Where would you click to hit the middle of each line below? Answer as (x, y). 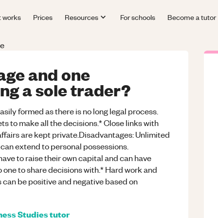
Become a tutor (191, 17)
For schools (137, 17)
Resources (82, 17)
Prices (43, 17)
